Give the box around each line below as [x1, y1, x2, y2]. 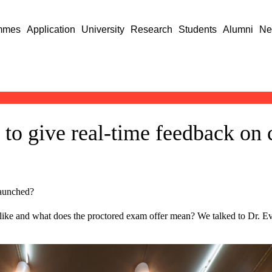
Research [131, 24, 173, 35]
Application [27, 24, 76, 35]
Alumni [223, 24, 254, 35]
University [81, 24, 125, 35]
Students [178, 24, 217, 35]
